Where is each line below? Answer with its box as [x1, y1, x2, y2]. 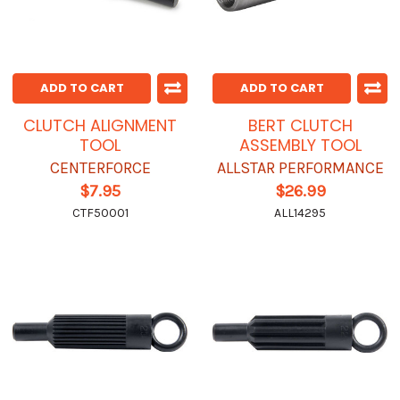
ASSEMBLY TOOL [238, 134, 362, 157]
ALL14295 [274, 205, 326, 221]
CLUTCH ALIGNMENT [23, 114, 177, 137]
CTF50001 [71, 205, 129, 221]
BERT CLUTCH [247, 114, 353, 137]
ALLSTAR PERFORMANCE [216, 158, 384, 179]
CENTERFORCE [49, 158, 151, 179]
